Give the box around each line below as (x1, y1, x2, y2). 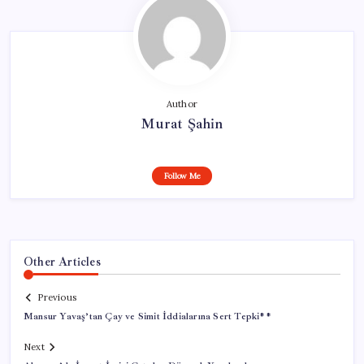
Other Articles (24, 253, 101, 269)
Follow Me (163, 170, 201, 181)
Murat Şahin (141, 114, 223, 132)
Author (166, 97, 198, 110)
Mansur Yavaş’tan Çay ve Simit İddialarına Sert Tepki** (24, 310, 271, 323)
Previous (37, 292, 76, 304)
